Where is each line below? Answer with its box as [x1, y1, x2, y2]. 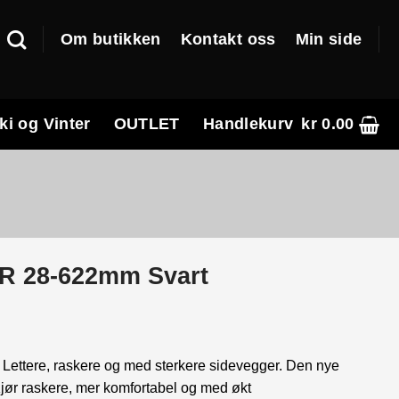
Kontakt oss [180, 29, 276, 48]
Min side [295, 29, 362, 48]
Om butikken [60, 29, 161, 48]
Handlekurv [202, 115, 294, 133]
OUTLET [113, 115, 180, 133]
